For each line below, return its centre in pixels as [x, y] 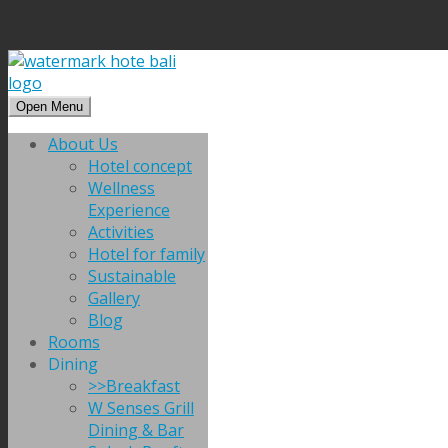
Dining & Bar [136, 430]
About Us [83, 144]
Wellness [121, 188]
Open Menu [49, 106]
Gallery [114, 298]
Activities [121, 232]
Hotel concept [140, 166]
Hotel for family [146, 254]
